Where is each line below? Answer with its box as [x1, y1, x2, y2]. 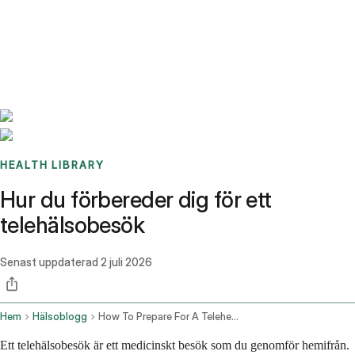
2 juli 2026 [101, 255, 152, 269]
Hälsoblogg [32, 311, 87, 323]
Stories [82, 13, 116, 27]
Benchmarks [19, 13, 82, 27]
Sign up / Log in [39, 32, 120, 46]
